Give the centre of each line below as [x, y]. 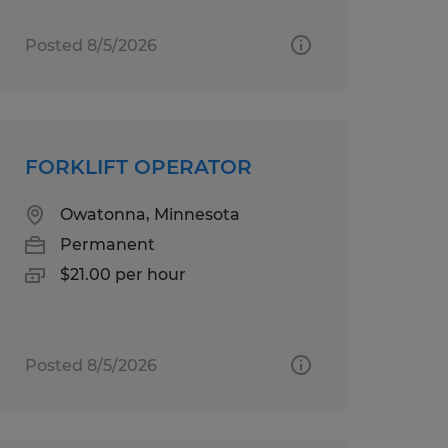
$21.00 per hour [122, 274]
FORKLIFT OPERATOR [138, 166]
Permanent [107, 244]
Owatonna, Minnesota [149, 214]
